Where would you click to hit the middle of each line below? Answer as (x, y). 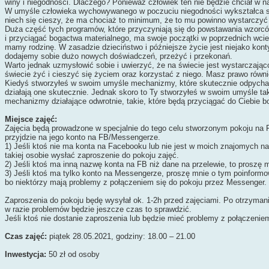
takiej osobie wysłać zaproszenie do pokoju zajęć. (92, 155)
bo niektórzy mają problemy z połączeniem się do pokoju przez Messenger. (136, 182)
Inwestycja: (26, 254)
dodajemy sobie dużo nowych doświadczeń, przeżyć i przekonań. (119, 56)
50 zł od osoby (73, 254)
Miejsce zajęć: (31, 119)
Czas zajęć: (26, 236)
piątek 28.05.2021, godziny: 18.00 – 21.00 (121, 236)
